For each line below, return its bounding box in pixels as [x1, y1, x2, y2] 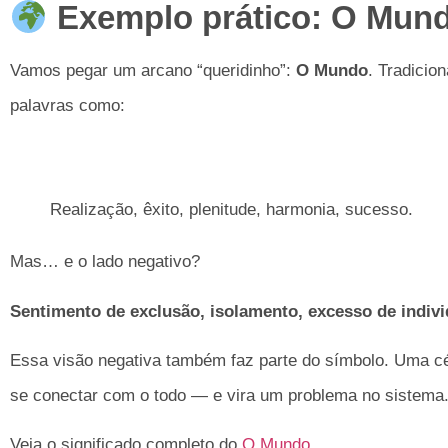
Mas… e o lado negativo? [10, 252, 200, 272]
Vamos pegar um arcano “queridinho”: [10, 61, 296, 81]
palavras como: [10, 96, 125, 116]
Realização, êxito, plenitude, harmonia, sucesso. [50, 200, 413, 220]
